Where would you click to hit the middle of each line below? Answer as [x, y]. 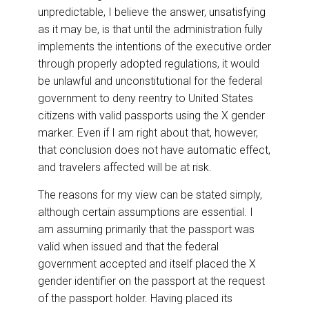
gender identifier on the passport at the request [151, 281]
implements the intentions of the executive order [154, 47]
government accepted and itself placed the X [147, 264]
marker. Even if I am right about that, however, [148, 133]
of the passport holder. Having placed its [135, 299]
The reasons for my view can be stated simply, [150, 195]
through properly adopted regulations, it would [149, 64]
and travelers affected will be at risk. [125, 168]
